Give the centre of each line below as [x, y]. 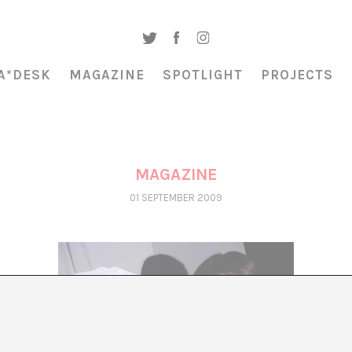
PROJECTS [297, 75]
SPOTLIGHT [203, 75]
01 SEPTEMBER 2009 [176, 198]
